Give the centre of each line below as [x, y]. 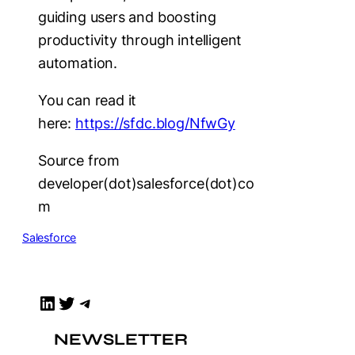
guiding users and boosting [127, 17]
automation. [78, 63]
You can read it [88, 100]
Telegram [84, 302]
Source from [79, 160]
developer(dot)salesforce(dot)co [146, 183]
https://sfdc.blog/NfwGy [155, 123]
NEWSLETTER [121, 339]
